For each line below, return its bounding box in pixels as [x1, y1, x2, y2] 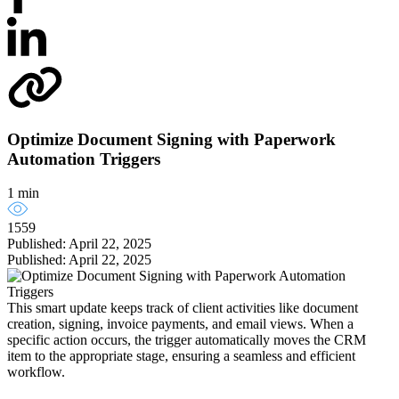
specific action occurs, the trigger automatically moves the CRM [7, 332, 366, 348]
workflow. [7, 364, 65, 380]
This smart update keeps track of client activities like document [7, 300, 358, 316]
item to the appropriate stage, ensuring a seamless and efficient [7, 348, 355, 364]
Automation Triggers [7, 149, 160, 168]
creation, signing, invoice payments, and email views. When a [7, 316, 354, 332]
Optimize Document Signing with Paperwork [7, 129, 336, 149]
